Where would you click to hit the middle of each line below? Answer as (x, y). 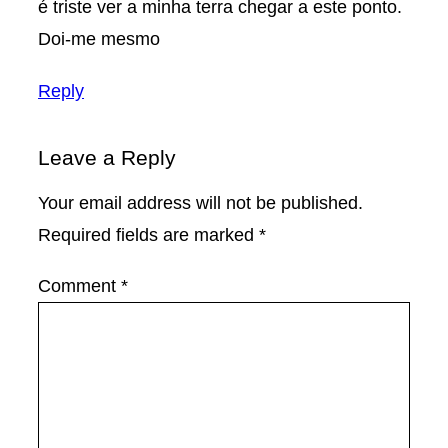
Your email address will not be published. (200, 203)
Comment (79, 285)
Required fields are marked (148, 235)
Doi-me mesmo (99, 39)
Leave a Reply (107, 158)
